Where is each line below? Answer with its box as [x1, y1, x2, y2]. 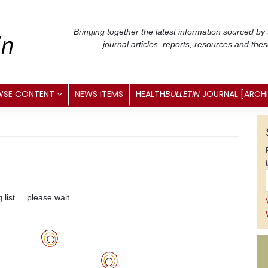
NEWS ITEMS [75, 87, 123, 100]
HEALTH [136, 87, 165, 100]
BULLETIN [165, 87, 200, 100]
